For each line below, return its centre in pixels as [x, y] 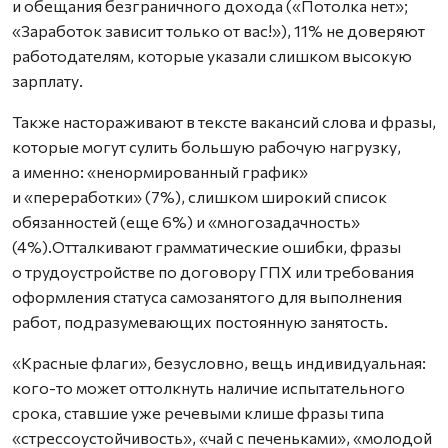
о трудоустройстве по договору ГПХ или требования [213, 271]
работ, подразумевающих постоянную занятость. [200, 321]
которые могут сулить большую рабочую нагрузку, [206, 146]
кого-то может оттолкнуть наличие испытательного [208, 387]
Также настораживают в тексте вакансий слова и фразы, [224, 121]
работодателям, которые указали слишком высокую [212, 55]
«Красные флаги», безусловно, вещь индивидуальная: [219, 362]
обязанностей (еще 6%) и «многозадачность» [186, 221]
